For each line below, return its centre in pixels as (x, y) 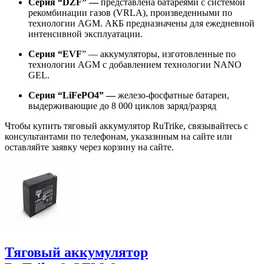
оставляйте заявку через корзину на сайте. (90, 147)
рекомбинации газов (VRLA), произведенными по (130, 13)
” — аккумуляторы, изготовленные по (159, 54)
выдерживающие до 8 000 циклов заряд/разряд (122, 106)
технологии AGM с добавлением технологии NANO (135, 65)
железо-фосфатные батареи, (174, 95)
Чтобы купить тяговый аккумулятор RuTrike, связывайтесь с (126, 126)
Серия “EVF (55, 54)
